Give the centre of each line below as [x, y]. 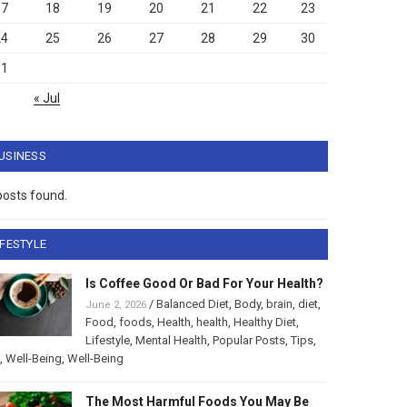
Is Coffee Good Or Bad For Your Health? [204, 284]
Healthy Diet [264, 323]
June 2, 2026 [115, 305]
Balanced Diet [192, 304]
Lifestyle [107, 341]
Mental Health [171, 341]
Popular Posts [248, 341]
